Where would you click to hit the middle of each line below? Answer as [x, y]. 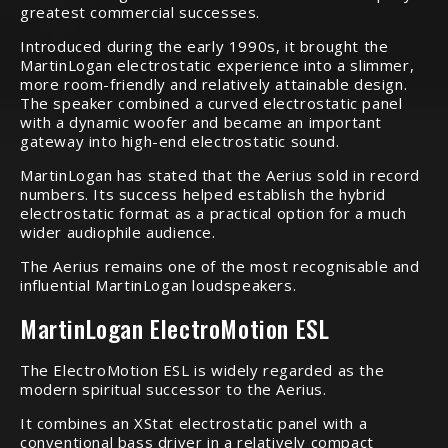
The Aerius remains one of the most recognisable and [220, 266]
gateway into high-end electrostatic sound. [180, 141]
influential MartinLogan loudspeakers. [158, 285]
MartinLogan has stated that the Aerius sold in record [220, 175]
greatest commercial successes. [140, 12]
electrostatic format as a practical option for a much [213, 213]
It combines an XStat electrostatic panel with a [194, 423]
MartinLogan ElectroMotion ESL [175, 328]
